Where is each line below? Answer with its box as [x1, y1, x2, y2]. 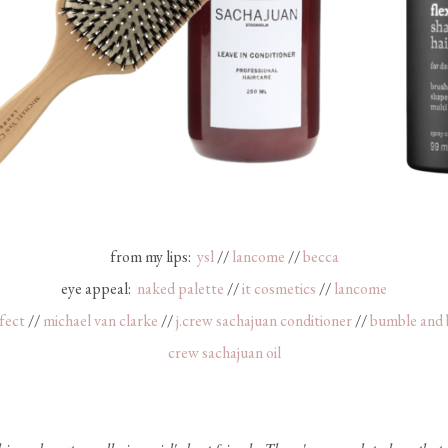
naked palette [137, 278, 224, 300]
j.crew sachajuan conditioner [176, 310, 352, 332]
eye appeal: [61, 278, 137, 300]
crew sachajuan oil [167, 342, 281, 364]
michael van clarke [43, 310, 158, 332]
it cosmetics [242, 278, 316, 300]
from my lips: [109, 246, 197, 268]
